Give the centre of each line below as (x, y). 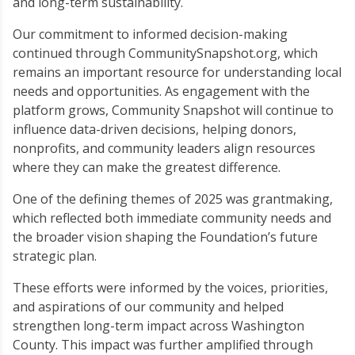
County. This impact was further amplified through (163, 345)
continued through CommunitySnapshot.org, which (165, 53)
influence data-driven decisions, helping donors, (155, 129)
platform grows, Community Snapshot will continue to (173, 110)
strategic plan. (55, 256)
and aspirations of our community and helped (148, 307)
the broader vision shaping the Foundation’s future (165, 237)
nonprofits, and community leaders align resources (164, 148)
